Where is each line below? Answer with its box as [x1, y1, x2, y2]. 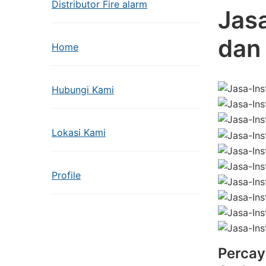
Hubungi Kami [52, 84, 114, 96]
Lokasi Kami [52, 126, 106, 138]
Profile [52, 169, 81, 181]
